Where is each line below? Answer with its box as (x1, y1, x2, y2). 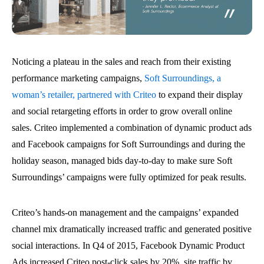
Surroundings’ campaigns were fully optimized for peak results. (12, 172, 246, 183)
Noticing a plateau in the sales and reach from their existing (12, 57, 231, 67)
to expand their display (156, 90, 243, 100)
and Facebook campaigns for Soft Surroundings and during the (12, 139, 245, 150)
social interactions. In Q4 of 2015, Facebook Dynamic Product (12, 240, 245, 251)
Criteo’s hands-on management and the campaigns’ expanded (12, 207, 239, 218)
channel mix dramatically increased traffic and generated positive (12, 224, 252, 235)
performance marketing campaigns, (12, 73, 144, 84)
